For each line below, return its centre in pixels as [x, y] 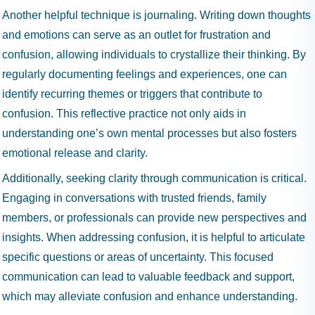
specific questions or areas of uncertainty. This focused [138, 257]
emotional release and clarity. [75, 153]
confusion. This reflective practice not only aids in [124, 114]
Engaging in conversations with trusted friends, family [134, 198]
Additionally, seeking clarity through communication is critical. [154, 178]
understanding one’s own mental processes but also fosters [149, 133]
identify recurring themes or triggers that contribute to [132, 94]
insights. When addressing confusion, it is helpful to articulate [154, 237]
